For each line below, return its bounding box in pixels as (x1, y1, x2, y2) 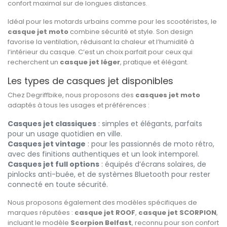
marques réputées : (8, 208, 74, 218)
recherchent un (8, 57, 60, 67)
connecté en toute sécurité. (8, 179, 108, 190)
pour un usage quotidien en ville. (8, 129, 122, 139)
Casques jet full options (8, 159, 99, 170)
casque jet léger (60, 57, 120, 67)
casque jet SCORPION (138, 208, 216, 218)
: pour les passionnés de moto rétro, (86, 139, 214, 149)
